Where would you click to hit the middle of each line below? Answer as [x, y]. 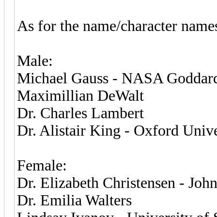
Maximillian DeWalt [80, 95]
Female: [42, 165]
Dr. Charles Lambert [80, 113]
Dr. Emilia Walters [74, 200]
